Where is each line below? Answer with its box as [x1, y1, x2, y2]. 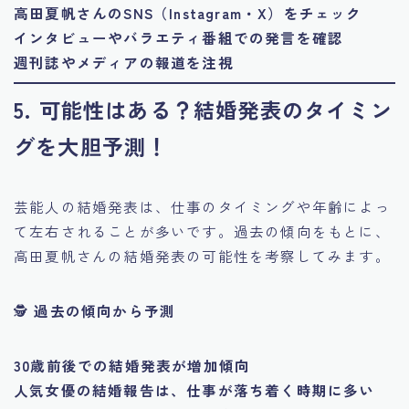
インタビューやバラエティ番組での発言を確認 [14, 27, 344, 48]
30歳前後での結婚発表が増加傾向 [14, 354, 251, 375]
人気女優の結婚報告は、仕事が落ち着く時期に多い [14, 379, 375, 400]
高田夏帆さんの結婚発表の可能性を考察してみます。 [14, 245, 391, 266]
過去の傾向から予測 [34, 299, 176, 320]
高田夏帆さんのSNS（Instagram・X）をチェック [14, 3, 362, 24]
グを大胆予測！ [14, 130, 169, 162]
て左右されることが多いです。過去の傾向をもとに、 [14, 220, 391, 241]
